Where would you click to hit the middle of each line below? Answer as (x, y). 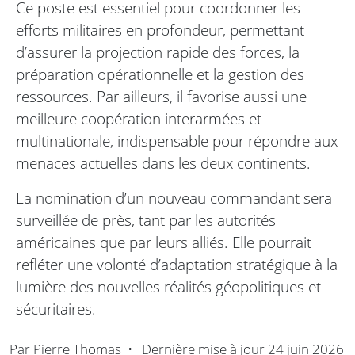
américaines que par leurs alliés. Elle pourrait (164, 242)
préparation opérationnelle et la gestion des (160, 74)
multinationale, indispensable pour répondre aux (177, 141)
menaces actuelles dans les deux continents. (163, 163)
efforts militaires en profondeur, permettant (160, 30)
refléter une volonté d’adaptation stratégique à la (177, 265)
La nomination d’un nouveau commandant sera (174, 198)
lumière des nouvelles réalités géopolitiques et (168, 287)
